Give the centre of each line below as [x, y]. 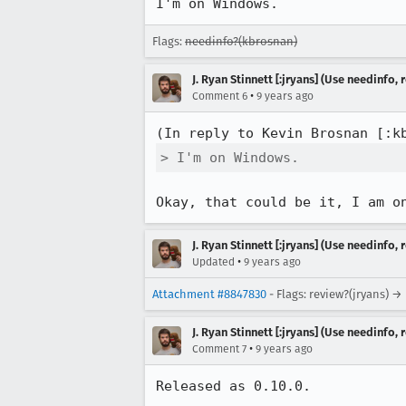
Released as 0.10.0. [233, 386]
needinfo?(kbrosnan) [241, 41]
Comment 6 [220, 96]
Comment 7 [219, 349]
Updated [213, 262]
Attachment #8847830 [209, 294]
